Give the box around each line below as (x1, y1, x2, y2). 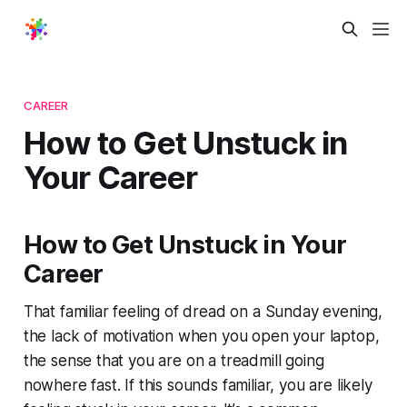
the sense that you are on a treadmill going (23, 351, 324, 370)
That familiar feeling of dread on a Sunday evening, (23, 302, 383, 321)
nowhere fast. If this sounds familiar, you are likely (23, 375, 372, 394)
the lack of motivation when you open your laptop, (23, 326, 380, 345)
